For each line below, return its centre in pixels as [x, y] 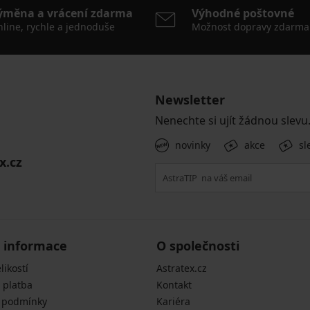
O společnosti [198, 245]
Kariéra [173, 301]
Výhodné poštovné [243, 13]
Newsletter [190, 99]
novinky [193, 145]
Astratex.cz [181, 268]
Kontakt [174, 284]
